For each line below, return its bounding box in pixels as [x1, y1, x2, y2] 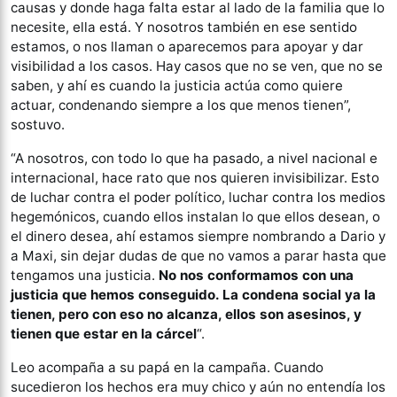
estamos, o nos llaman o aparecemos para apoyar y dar [11, 38, 363, 55]
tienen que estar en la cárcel [11, 325, 197, 342]
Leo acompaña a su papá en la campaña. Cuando [11, 359, 323, 376]
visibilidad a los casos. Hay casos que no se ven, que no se [11, 58, 383, 74]
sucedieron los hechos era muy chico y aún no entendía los [11, 378, 385, 395]
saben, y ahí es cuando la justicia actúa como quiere [11, 77, 343, 94]
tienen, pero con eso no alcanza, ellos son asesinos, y [11, 306, 362, 323]
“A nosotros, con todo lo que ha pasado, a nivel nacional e [11, 150, 378, 167]
